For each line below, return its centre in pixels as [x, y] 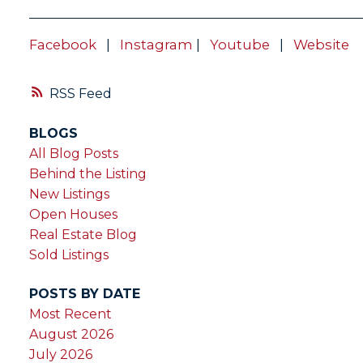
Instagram [154, 44]
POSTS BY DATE [84, 293]
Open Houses [73, 215]
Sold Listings [68, 255]
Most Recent [70, 314]
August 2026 [71, 334]
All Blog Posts [73, 154]
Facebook [62, 44]
